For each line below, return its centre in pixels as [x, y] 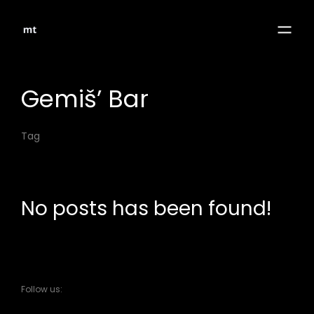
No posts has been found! [146, 209]
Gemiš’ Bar [85, 98]
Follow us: [42, 289]
